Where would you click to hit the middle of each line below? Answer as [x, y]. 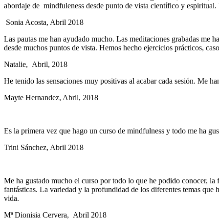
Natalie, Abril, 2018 [36, 65]
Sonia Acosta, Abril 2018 [44, 22]
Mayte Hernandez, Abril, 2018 [51, 98]
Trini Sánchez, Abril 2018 [44, 148]
